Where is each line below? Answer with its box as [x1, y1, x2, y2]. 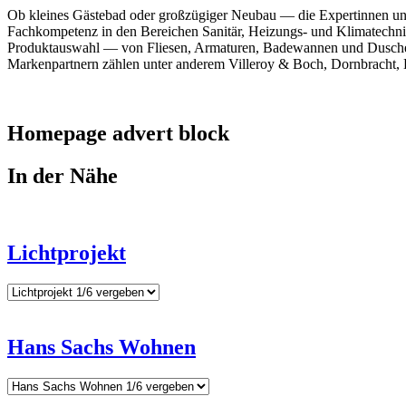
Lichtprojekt [7, 240, 126, 265]
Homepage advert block [7, 121, 229, 146]
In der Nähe [7, 164, 118, 188]
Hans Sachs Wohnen [7, 334, 196, 359]
